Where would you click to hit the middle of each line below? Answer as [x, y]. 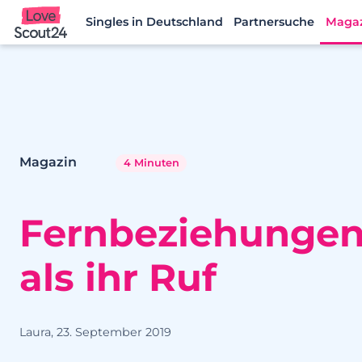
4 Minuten [151, 163]
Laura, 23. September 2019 [95, 332]
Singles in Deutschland [154, 22]
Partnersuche [274, 22]
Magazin [48, 162]
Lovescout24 [56, 40]
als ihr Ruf [118, 277]
